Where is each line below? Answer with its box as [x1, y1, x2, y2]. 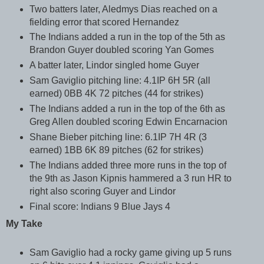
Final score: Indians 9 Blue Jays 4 [29, 202, 170, 212]
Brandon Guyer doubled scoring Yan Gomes [29, 45, 214, 55]
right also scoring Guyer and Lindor [29, 186, 176, 197]
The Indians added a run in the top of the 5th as [29, 32, 225, 42]
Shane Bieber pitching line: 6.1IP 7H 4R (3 [29, 132, 207, 143]
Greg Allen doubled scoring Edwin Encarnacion [29, 117, 227, 127]
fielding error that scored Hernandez [29, 16, 179, 27]
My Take [6, 219, 42, 229]
